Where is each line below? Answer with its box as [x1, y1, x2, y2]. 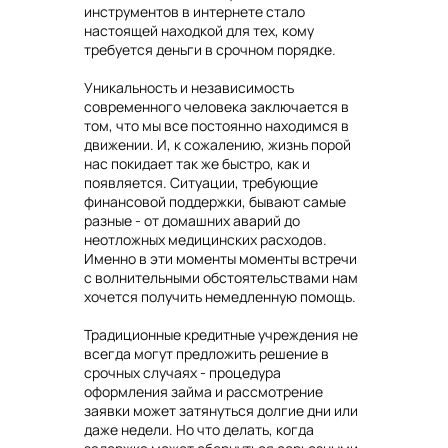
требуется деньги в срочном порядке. [84, 40, 336, 60]
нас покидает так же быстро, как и [84, 154, 310, 174]
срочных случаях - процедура [84, 363, 281, 383]
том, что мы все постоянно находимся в [84, 116, 349, 136]
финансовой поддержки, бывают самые [84, 192, 346, 212]
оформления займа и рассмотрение [84, 382, 323, 402]
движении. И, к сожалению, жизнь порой [84, 135, 351, 155]
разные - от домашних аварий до [84, 211, 300, 231]
